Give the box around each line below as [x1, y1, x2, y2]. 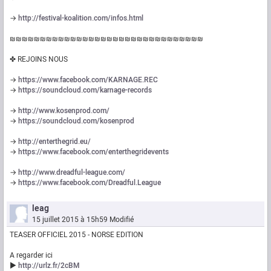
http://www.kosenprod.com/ [18, 105, 109, 117]
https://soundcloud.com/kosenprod [18, 116, 134, 127]
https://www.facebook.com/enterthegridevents [18, 146, 169, 158]
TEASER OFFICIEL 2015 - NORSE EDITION [10, 229, 143, 241]
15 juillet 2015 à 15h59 [32, 214, 108, 226]
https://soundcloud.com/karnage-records [18, 85, 152, 96]
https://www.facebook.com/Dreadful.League [18, 177, 161, 189]
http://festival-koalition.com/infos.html [18, 13, 143, 24]
